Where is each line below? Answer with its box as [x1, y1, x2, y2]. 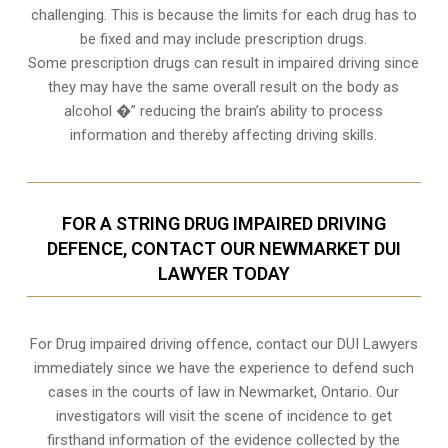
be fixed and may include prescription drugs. [80, 29, 368, 48]
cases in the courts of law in [48, 382, 240, 401]
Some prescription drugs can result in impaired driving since [28, 53, 420, 72]
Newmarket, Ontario [239, 382, 370, 401]
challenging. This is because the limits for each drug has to [30, 5, 417, 24]
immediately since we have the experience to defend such [33, 358, 414, 377]
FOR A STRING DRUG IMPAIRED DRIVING [61, 212, 386, 234]
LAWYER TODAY [157, 262, 290, 284]
